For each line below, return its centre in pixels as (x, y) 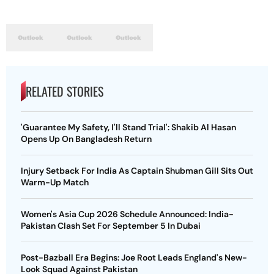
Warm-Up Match (55, 182)
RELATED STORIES (65, 91)
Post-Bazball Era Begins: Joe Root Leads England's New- (134, 257)
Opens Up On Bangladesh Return (86, 139)
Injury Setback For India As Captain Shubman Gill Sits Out (137, 171)
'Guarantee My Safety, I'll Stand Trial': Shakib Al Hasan (128, 127)
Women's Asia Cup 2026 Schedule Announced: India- (127, 214)
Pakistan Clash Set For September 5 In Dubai (111, 226)
